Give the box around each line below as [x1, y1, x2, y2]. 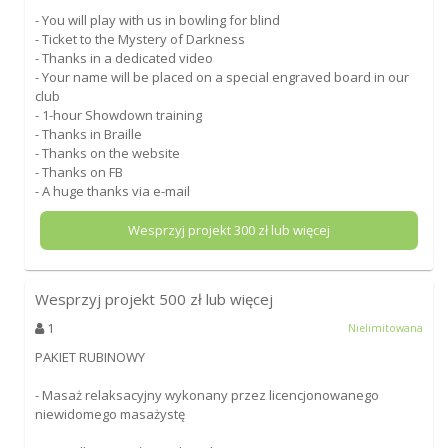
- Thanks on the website [34, 143, 180, 162]
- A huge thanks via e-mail [34, 181, 190, 200]
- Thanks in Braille [34, 124, 142, 143]
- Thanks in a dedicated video [34, 48, 213, 67]
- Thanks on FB [34, 162, 123, 181]
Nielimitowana [348, 320, 424, 335]
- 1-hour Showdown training [34, 105, 202, 124]
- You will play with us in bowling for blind [34, 10, 280, 29]
